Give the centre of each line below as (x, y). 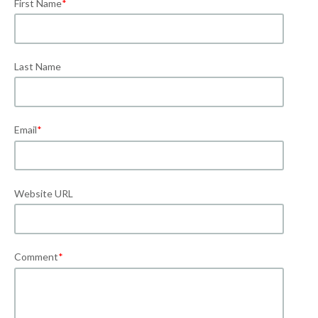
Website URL (44, 193)
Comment (36, 256)
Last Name (38, 66)
